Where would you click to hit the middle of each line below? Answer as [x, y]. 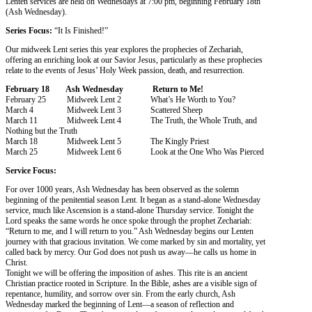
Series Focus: [29, 31]
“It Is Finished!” [80, 31]
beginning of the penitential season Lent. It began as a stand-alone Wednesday [133, 200]
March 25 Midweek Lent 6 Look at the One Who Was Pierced [135, 152]
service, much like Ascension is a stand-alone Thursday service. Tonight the [130, 211]
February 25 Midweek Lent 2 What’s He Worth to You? [120, 100]
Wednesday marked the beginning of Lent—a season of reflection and [120, 305]
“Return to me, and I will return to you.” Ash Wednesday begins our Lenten [130, 232]
